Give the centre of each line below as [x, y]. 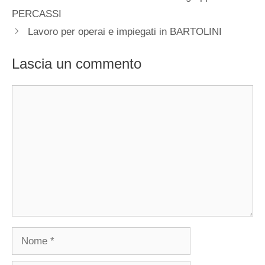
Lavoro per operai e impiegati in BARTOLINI [125, 31]
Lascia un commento [77, 64]
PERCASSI [37, 14]
